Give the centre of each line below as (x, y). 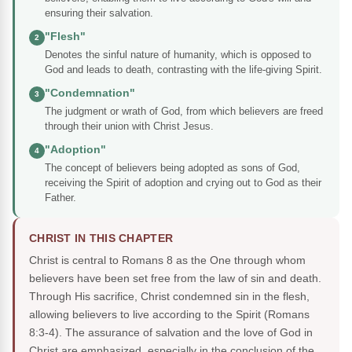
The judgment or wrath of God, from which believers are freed (184, 112)
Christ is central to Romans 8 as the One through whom (167, 260)
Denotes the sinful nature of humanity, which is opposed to (178, 55)
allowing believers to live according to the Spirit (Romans (169, 315)
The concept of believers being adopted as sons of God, (172, 168)
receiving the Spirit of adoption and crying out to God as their (183, 183)
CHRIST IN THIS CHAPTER (101, 239)
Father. (60, 198)
